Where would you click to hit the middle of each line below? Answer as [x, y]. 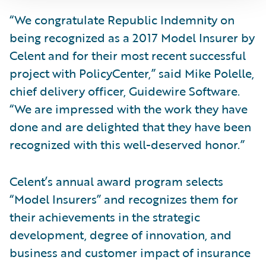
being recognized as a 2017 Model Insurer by [132, 37]
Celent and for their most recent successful [128, 55]
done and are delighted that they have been [130, 126]
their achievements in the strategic [105, 217]
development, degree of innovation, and [121, 235]
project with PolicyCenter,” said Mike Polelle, [132, 73]
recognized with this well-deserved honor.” [127, 144]
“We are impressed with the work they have [129, 109]
